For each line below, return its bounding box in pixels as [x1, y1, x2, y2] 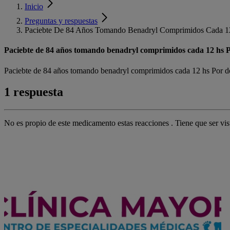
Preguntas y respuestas [25, 16, 98, 25]
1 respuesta [4, 85, 63, 99]
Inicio [25, 2, 43, 11]
